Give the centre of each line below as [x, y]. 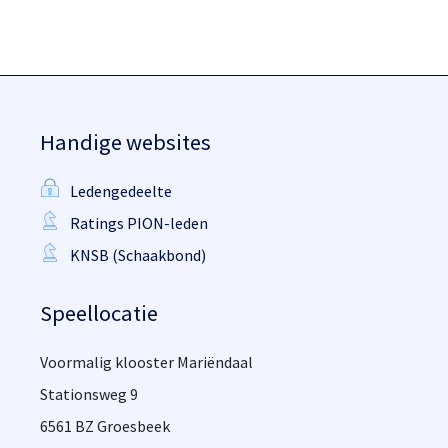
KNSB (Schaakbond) [138, 255]
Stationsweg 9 [89, 394]
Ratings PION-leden [139, 223]
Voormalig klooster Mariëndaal [146, 362]
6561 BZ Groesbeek [105, 426]
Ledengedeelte [121, 191]
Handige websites [125, 142]
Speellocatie [99, 313]
